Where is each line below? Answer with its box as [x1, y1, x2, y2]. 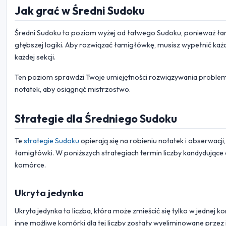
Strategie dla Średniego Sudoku [15, 111, 177, 126]
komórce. [15, 160, 46, 169]
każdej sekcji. [15, 52, 55, 62]
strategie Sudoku [24, 136, 79, 145]
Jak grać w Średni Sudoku [15, 3, 145, 18]
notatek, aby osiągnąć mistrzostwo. [15, 84, 131, 94]
